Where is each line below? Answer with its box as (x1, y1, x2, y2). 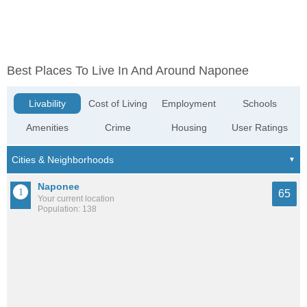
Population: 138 (38, 204, 97, 214)
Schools (242, 98, 277, 110)
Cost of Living (88, 98, 148, 110)
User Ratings (231, 122, 288, 134)
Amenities (26, 122, 69, 134)
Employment (162, 98, 217, 110)
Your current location (38, 194, 114, 204)
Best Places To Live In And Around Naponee (7, 64, 249, 78)
